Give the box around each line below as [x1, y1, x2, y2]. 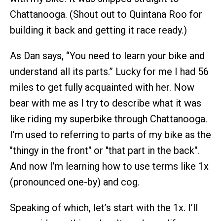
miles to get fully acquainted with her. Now [10, 81, 194, 93]
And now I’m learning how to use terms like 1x [10, 160, 209, 172]
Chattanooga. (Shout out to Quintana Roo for [10, 8, 202, 20]
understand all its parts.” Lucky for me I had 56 [10, 65, 209, 77]
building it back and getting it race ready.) [10, 24, 187, 36]
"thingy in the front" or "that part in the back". [10, 144, 199, 156]
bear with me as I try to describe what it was [10, 97, 201, 109]
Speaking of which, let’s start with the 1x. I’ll [10, 201, 198, 214]
